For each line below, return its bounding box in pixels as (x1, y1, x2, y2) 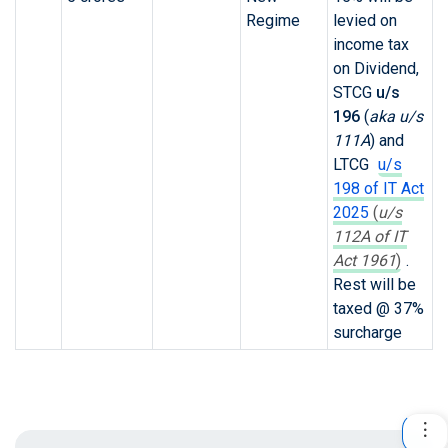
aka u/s (368, 107, 423, 127)
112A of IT (332, 227, 407, 247)
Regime (245, 11, 300, 31)
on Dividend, (332, 59, 419, 79)
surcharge (332, 323, 402, 343)
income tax (332, 35, 409, 55)
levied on (332, 11, 397, 31)
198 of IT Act (332, 179, 424, 199)
